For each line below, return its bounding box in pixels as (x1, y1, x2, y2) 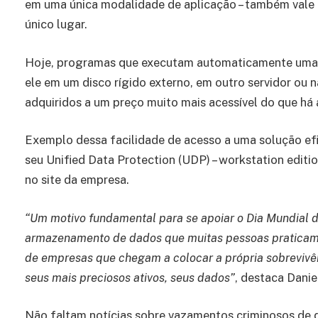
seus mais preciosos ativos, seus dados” (25, 270, 235, 285)
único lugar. (25, 17, 87, 32)
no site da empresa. (25, 172, 129, 187)
